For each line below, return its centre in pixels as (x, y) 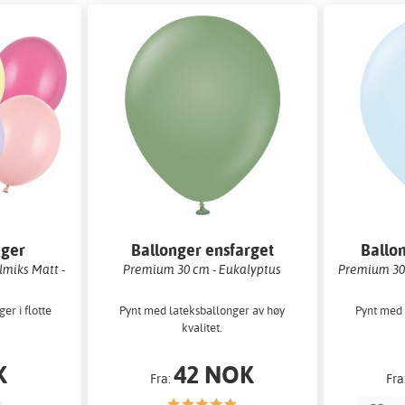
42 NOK (214, 374)
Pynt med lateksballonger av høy (202, 311)
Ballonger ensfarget (202, 250)
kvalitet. (202, 328)
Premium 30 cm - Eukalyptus (202, 268)
